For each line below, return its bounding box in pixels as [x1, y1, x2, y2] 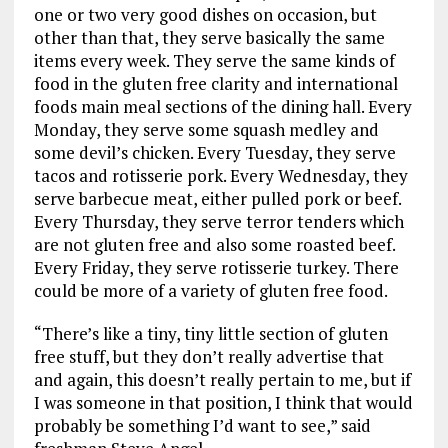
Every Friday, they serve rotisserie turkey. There [33, 255, 399, 279]
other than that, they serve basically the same [33, 25, 385, 49]
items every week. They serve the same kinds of [33, 48, 395, 72]
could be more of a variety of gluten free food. [33, 278, 391, 302]
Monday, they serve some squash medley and [33, 117, 379, 141]
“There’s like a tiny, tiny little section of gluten [33, 321, 388, 345]
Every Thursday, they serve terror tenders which [33, 209, 404, 233]
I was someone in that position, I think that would [33, 390, 413, 414]
